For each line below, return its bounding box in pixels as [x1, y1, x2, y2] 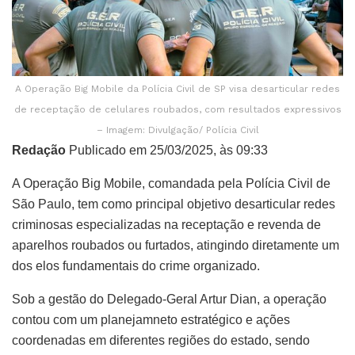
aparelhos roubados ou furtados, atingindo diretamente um [12, 239, 339, 253]
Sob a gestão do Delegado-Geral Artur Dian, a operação [12, 292, 326, 307]
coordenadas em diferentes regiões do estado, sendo [12, 334, 310, 348]
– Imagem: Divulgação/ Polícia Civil [96, 124, 259, 136]
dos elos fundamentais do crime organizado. [12, 259, 263, 273]
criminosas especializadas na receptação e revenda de [12, 218, 321, 232]
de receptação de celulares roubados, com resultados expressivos [13, 104, 342, 116]
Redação [12, 143, 66, 158]
